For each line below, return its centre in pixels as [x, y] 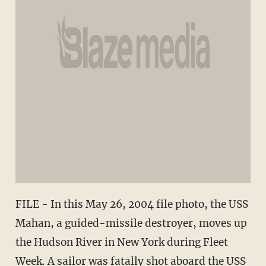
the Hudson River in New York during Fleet [121, 243]
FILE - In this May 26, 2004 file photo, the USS [132, 205]
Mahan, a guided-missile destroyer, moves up [131, 224]
